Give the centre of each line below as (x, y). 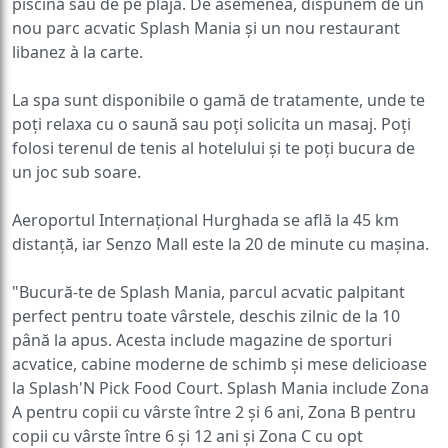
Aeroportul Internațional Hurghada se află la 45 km (205, 192)
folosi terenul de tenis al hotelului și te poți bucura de (213, 120)
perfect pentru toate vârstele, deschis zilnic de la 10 (206, 288)
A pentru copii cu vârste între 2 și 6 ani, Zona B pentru (214, 384)
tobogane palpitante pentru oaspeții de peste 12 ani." (214, 432)
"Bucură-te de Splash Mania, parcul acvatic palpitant (208, 264)
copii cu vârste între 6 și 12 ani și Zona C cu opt (187, 408)
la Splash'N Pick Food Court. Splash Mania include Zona (220, 360)
